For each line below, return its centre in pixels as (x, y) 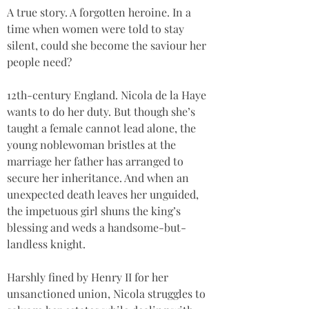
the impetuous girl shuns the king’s (95, 211)
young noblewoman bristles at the (93, 144)
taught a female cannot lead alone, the (103, 128)
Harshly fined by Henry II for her (89, 277)
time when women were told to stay (97, 29)
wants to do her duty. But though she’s (102, 111)
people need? (39, 62)
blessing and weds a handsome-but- (97, 227)
